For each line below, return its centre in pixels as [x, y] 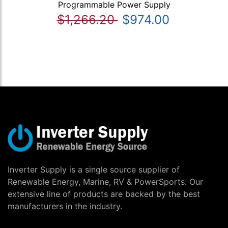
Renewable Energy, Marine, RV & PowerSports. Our [105, 182]
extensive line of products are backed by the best [104, 194]
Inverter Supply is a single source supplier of [94, 170]
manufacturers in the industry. [65, 206]
